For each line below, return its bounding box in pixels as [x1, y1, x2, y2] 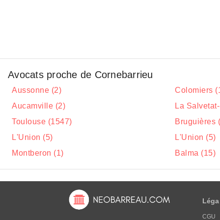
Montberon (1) [12, 149, 64, 157]
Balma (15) [175, 149, 216, 157]
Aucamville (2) [12, 102, 65, 110]
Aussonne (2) [12, 86, 61, 94]
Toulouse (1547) [12, 117, 72, 126]
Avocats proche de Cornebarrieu [8, 69, 153, 80]
